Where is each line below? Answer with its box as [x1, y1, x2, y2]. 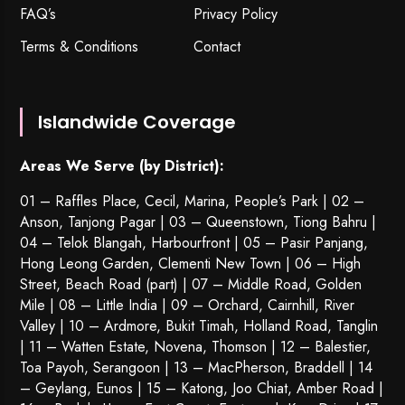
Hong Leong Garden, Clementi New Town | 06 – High [20, 253, 362, 275]
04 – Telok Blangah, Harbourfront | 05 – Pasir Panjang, [20, 232, 369, 254]
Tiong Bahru [293, 212, 368, 233]
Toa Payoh [20, 357, 85, 379]
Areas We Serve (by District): [20, 155, 225, 177]
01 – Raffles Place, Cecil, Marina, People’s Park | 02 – [20, 191, 365, 212]
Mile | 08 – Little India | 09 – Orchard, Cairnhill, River [20, 295, 355, 316]
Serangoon [93, 357, 161, 379]
